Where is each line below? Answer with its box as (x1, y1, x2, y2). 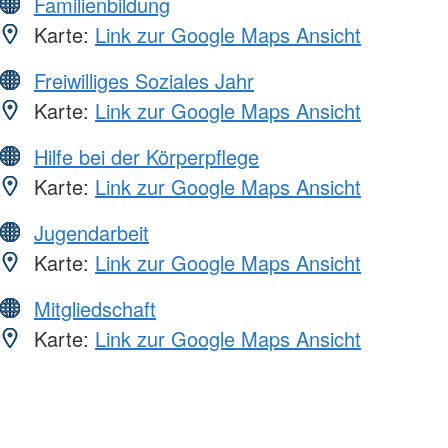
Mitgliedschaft (34, 293, 156, 323)
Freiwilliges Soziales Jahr (34, 65, 254, 95)
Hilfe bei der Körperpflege (34, 141, 259, 171)
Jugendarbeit (34, 217, 149, 247)
